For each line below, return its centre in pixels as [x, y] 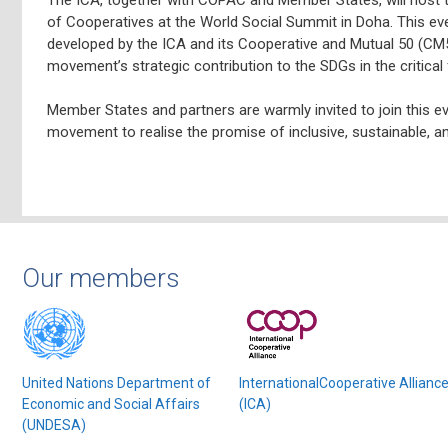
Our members [101, 278]
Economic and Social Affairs [111, 404]
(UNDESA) [54, 425]
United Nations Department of [116, 383]
